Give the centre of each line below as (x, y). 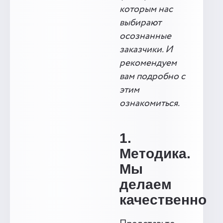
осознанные (145, 36)
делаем (146, 184)
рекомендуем (148, 63)
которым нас (146, 9)
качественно (163, 200)
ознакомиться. (150, 104)
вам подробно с (152, 77)
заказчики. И (146, 50)
